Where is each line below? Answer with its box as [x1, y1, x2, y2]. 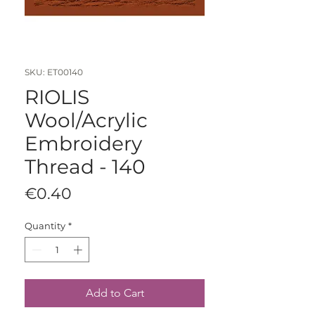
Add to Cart [85, 285, 144, 300]
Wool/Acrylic [25, 108, 148, 133]
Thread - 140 [25, 155, 146, 179]
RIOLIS [25, 85, 89, 110]
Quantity [25, 220, 65, 232]
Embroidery [25, 131, 142, 156]
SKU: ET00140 [25, 67, 83, 78]
